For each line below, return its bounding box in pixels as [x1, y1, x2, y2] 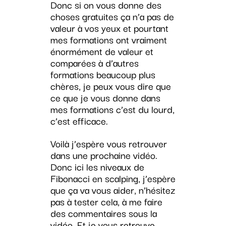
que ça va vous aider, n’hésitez [50, 182, 175, 198]
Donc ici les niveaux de [50, 159, 144, 175]
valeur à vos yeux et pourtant [50, 20, 168, 36]
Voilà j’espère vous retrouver [50, 136, 167, 151]
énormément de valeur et [50, 43, 153, 59]
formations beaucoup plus [50, 67, 155, 82]
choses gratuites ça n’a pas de [50, 9, 174, 24]
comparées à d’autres [50, 55, 139, 71]
